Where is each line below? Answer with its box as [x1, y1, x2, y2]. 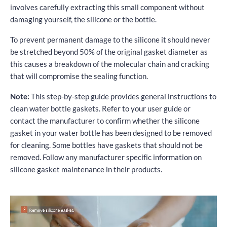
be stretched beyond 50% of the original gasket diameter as [10, 47, 208, 56]
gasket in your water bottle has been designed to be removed [10, 128, 212, 137]
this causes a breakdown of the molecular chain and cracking [10, 59, 209, 68]
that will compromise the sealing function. [10, 71, 148, 81]
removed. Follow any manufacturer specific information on [10, 152, 202, 162]
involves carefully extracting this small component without [10, 2, 205, 12]
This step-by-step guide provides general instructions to [31, 91, 216, 101]
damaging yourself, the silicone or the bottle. [10, 14, 157, 24]
